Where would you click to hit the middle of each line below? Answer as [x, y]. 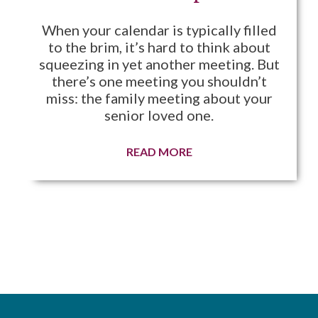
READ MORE [159, 152]
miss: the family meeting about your [159, 98]
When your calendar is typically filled [159, 30]
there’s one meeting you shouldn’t [159, 81]
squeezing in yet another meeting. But [159, 64]
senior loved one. [159, 115]
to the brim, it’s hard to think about [159, 47]
